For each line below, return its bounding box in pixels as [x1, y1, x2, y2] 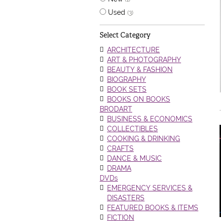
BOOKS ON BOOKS [107, 95, 170, 103]
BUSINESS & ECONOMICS [107, 115, 192, 123]
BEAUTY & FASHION [107, 66, 173, 74]
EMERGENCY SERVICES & [107, 184, 192, 192]
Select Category [100, 31, 150, 39]
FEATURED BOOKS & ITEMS [107, 204, 198, 212]
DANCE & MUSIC [107, 154, 162, 162]
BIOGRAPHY [107, 75, 146, 83]
